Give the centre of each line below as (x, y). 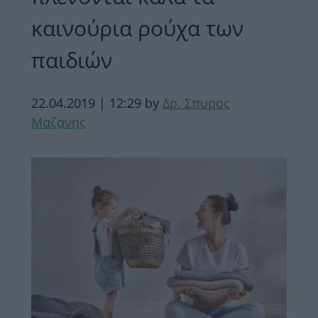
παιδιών (72, 60)
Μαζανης (59, 122)
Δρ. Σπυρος (196, 103)
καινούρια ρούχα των (137, 28)
